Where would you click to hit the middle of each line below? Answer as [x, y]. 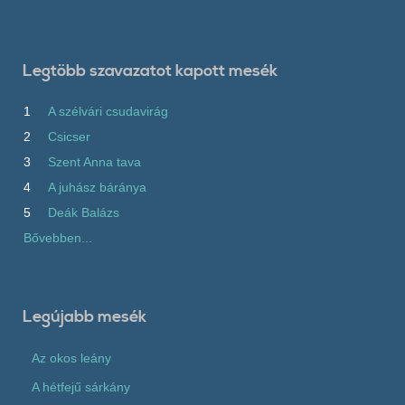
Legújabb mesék [85, 317]
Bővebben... [58, 237]
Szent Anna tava [94, 161]
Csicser [69, 136]
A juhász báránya [97, 187]
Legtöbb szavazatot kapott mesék [150, 71]
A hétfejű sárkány [81, 386]
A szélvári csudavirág [108, 111]
